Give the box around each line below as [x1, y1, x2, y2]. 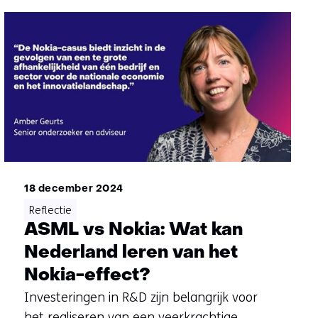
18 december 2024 [23, 184, 124, 194]
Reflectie [28, 203, 72, 216]
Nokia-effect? [23, 266, 150, 285]
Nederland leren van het [23, 243, 238, 262]
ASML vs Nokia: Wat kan [23, 221, 243, 239]
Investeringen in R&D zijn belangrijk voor [23, 289, 258, 305]
